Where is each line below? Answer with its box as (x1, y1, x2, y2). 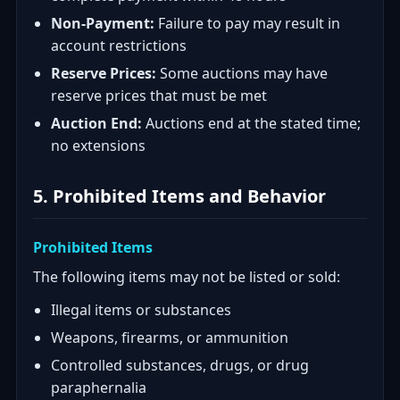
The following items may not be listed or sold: (33, 267, 340, 287)
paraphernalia (51, 378, 146, 397)
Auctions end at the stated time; (142, 113, 361, 133)
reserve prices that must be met (51, 86, 267, 105)
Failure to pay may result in (154, 13, 340, 33)
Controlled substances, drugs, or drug (51, 355, 309, 375)
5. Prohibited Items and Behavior (33, 184, 326, 208)
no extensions (51, 136, 146, 155)
